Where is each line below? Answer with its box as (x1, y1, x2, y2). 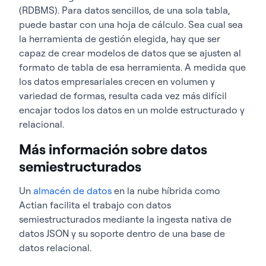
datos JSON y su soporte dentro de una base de (19, 227, 225, 239)
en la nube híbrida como (112, 184, 220, 197)
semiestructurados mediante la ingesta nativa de (19, 213, 232, 225)
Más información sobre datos (19, 140, 207, 158)
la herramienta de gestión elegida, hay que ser (19, 32, 220, 45)
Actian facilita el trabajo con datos (19, 198, 171, 211)
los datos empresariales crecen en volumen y (19, 75, 215, 87)
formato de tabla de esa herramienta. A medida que (19, 61, 246, 73)
